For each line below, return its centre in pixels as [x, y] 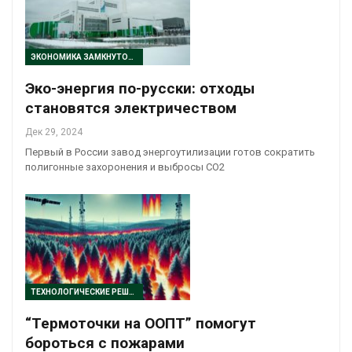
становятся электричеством [131, 108]
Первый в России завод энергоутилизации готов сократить [170, 152]
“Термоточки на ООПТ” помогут [141, 323]
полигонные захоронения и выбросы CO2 [125, 167]
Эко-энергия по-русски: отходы [140, 89]
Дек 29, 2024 [54, 132]
